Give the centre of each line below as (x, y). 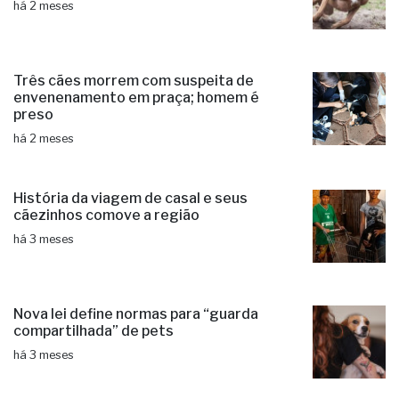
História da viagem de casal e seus (130, 198)
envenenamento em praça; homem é (136, 98)
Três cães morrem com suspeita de (134, 81)
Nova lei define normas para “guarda (136, 314)
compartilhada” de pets (94, 331)
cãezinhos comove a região (106, 215)
